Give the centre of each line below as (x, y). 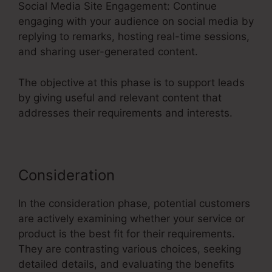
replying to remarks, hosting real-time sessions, (134, 37)
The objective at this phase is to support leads (131, 82)
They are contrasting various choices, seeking (130, 249)
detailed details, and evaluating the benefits (126, 264)
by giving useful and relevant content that (120, 97)
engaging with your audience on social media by (136, 22)
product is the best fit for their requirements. (127, 233)
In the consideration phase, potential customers (134, 203)
